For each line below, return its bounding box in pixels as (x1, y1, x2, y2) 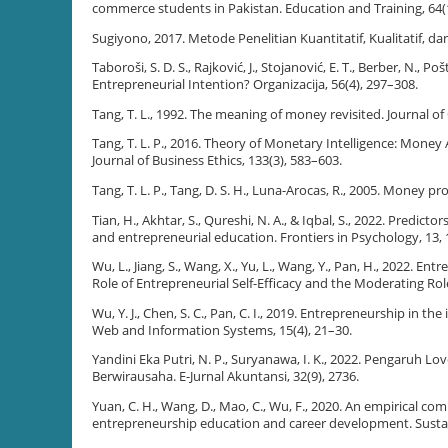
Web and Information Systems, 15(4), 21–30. (92, 321, 352, 339)
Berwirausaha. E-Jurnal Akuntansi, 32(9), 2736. (92, 368, 359, 386)
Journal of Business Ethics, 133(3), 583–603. (92, 152, 342, 170)
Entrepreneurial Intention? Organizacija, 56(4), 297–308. (92, 76, 418, 94)
